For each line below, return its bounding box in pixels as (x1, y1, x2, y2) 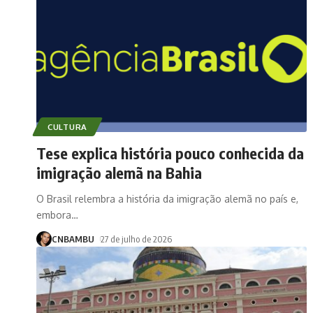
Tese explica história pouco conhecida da (36, 143, 304, 163)
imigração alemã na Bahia (36, 162, 202, 182)
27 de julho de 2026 (100, 233, 172, 245)
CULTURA (48, 121, 87, 132)
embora (36, 208, 71, 221)
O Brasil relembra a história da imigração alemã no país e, (36, 192, 298, 205)
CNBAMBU (52, 233, 94, 245)
